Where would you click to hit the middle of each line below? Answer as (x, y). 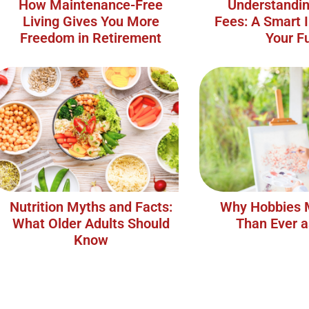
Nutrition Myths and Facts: (91, 207)
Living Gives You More (91, 22)
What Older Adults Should (91, 224)
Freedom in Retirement (91, 38)
